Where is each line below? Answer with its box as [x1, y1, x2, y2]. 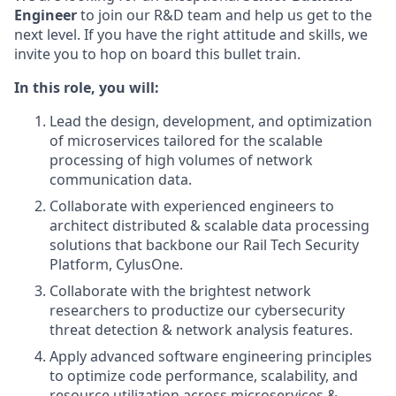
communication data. [49, 170, 192, 189]
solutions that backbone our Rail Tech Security [49, 235, 359, 255]
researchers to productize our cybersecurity [49, 301, 345, 320]
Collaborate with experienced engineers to [49, 196, 334, 216]
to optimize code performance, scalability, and [49, 366, 358, 385]
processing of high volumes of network [49, 150, 313, 170]
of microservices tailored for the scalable [49, 131, 323, 150]
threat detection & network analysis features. [49, 320, 353, 339]
